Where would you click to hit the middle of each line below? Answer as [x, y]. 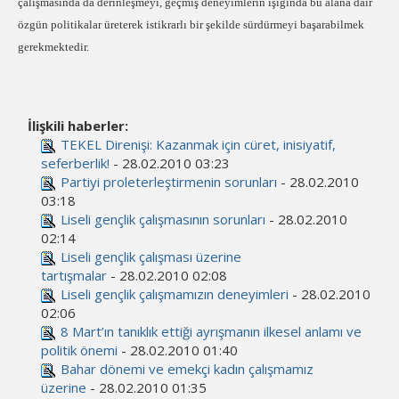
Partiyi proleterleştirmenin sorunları [169, 182]
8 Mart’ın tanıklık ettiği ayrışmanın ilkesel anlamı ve [211, 331]
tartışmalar [74, 275]
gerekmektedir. [53, 47]
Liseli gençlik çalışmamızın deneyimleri [175, 294]
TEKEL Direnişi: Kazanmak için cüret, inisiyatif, [198, 144]
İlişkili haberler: [78, 126]
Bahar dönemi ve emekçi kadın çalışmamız [187, 369]
